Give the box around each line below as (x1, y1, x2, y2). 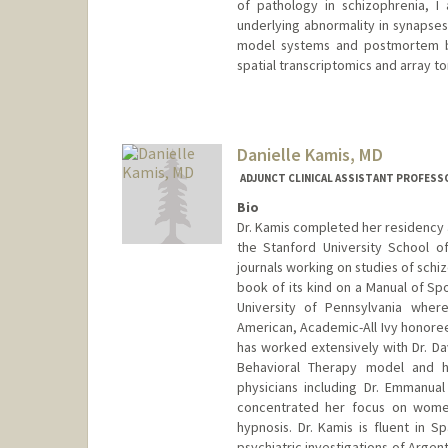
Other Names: (233, 121, 324, 140)
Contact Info (233, 97, 318, 116)
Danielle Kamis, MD (236, 143, 383, 167)
